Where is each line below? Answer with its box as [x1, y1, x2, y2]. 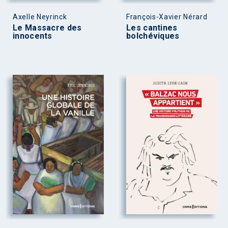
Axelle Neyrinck [13, 12, 67, 21]
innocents [13, 31, 52, 41]
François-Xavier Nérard [126, 12, 208, 21]
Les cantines [126, 22, 178, 33]
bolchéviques [126, 31, 180, 41]
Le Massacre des [13, 22, 82, 33]
